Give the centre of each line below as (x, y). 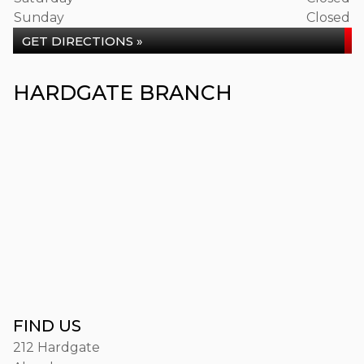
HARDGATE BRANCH (123, 93)
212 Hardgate (56, 347)
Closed (328, 17)
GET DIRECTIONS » (82, 41)
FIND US (47, 326)
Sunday (39, 17)
